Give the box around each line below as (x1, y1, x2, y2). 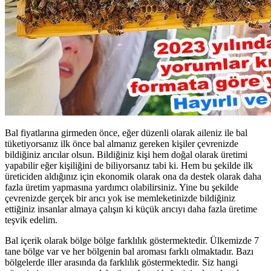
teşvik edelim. (5, 214, 57, 225)
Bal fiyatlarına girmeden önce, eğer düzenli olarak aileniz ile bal (5, 127, 247, 138)
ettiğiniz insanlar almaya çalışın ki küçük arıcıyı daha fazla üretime (5, 203, 257, 214)
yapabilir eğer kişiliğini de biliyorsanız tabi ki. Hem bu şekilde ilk (5, 160, 253, 171)
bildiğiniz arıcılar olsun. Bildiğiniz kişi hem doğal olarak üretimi (5, 149, 247, 160)
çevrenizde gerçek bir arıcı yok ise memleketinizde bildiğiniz (5, 192, 235, 203)
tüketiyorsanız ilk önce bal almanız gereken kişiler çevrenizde (5, 138, 238, 149)
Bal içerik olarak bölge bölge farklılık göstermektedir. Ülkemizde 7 (5, 235, 259, 246)
